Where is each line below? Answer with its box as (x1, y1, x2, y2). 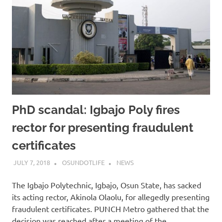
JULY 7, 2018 (13, 158, 50, 167)
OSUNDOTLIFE (61, 158, 105, 167)
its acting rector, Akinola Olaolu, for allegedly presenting (12, 192, 210, 202)
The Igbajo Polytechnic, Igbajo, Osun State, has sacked (12, 180, 201, 190)
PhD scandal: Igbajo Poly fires (12, 102, 180, 117)
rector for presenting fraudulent (12, 120, 193, 135)
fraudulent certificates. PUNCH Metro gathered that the (12, 204, 209, 214)
